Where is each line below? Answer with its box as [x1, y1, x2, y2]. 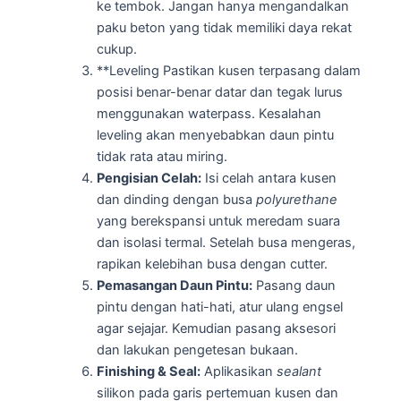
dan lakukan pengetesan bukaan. [96, 342, 298, 359]
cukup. [96, 41, 137, 58]
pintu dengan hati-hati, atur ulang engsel [96, 299, 343, 316]
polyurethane [255, 192, 337, 209]
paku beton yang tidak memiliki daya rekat [96, 20, 352, 37]
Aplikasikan [200, 363, 277, 380]
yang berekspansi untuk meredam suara [96, 213, 340, 230]
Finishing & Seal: [96, 363, 200, 380]
